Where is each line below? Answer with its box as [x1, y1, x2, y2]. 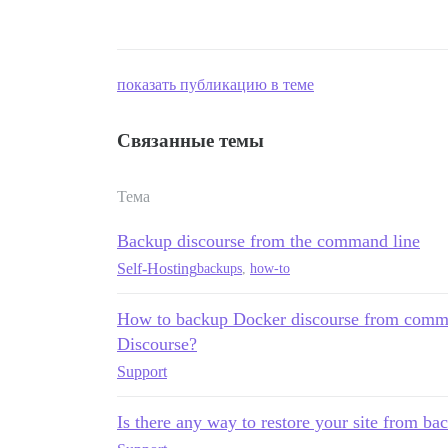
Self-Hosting [117, 259, 197, 277]
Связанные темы [117, 129, 264, 151]
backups [197, 261, 242, 277]
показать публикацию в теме [117, 75, 314, 93]
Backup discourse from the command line [117, 230, 420, 251]
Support [117, 362, 167, 380]
